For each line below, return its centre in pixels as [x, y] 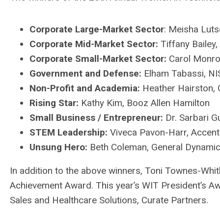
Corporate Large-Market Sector [97, 29]
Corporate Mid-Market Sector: [94, 44]
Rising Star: [55, 103]
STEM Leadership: [70, 133]
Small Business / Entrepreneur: [97, 118]
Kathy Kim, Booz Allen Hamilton [145, 103]
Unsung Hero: [58, 147]
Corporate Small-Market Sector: [98, 59]
